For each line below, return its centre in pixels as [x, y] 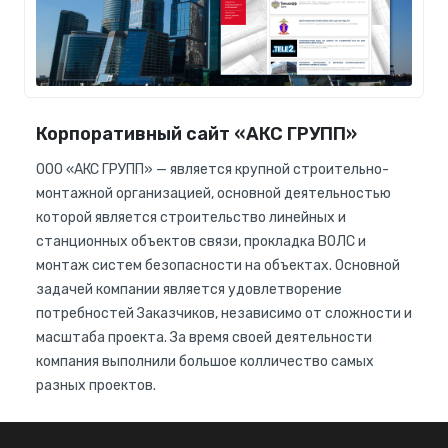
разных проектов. [96, 386]
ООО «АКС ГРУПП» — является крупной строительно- [212, 170]
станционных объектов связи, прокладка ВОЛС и [201, 242]
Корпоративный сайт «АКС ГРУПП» [196, 134]
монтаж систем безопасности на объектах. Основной [218, 266]
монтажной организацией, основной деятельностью [213, 194]
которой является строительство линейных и [191, 218]
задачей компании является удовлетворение [189, 290]
